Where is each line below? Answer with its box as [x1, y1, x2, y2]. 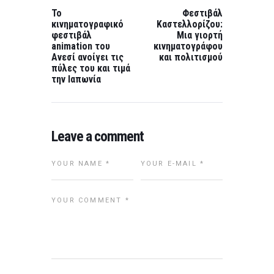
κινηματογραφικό [51, 18, 124, 30]
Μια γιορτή [177, 29, 223, 41]
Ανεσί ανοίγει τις [51, 51, 124, 63]
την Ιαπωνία [51, 73, 101, 85]
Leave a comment [51, 127, 144, 145]
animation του [51, 40, 110, 52]
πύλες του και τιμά [51, 62, 130, 74]
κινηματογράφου [154, 40, 223, 52]
